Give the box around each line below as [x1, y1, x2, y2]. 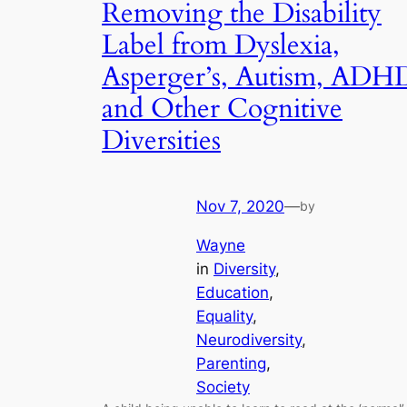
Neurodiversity [196, 330, 302, 349]
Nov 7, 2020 [196, 197, 284, 216]
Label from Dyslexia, [102, 26, 340, 64]
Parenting [196, 353, 266, 372]
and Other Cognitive [102, 90, 342, 127]
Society [196, 377, 250, 396]
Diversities [102, 122, 221, 159]
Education [196, 283, 269, 302]
